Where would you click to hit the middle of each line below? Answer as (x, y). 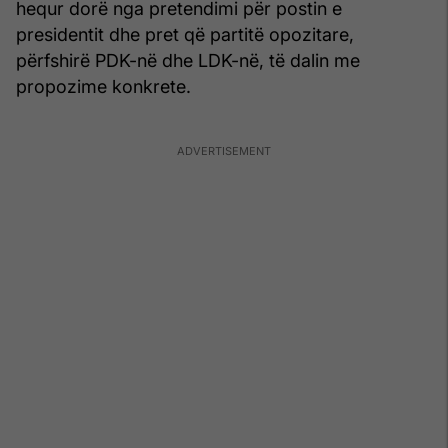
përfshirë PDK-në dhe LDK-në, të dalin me (188, 60)
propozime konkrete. (103, 86)
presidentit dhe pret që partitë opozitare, (185, 34)
